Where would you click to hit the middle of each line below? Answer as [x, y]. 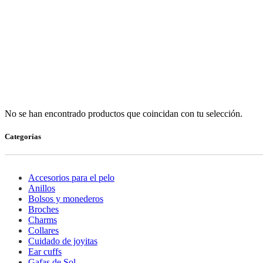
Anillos [42, 188]
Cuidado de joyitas [63, 241]
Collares [43, 231]
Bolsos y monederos [66, 199]
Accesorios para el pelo [71, 178]
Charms [43, 220]
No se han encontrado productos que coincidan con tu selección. [124, 114]
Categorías [23, 137]
